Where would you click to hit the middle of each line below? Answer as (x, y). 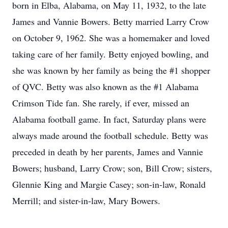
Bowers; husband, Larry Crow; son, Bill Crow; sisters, (112, 168)
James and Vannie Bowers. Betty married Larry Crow (111, 21)
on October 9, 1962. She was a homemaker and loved (111, 38)
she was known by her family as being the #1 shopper (111, 70)
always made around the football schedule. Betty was (110, 135)
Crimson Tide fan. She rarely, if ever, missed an (101, 103)
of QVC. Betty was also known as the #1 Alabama (105, 87)
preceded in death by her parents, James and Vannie (108, 152)
